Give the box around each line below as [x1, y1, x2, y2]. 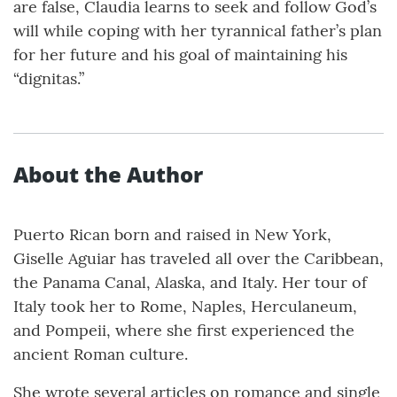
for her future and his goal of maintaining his [13, 44, 347, 66]
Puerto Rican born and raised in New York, [13, 224, 331, 245]
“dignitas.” [13, 68, 84, 90]
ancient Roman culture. [13, 344, 188, 365]
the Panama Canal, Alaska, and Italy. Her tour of [13, 272, 367, 293]
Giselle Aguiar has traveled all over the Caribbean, [13, 248, 384, 269]
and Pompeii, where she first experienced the [13, 320, 354, 341]
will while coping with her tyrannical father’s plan [13, 20, 382, 42]
